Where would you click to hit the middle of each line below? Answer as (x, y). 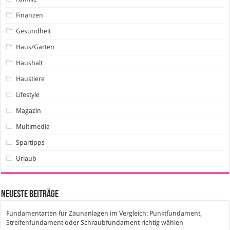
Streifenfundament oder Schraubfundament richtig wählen (95, 222)
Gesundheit (34, 31)
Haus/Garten (35, 47)
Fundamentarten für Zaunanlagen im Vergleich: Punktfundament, (104, 213)
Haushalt (30, 63)
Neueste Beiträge (30, 194)
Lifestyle (28, 94)
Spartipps (31, 142)
